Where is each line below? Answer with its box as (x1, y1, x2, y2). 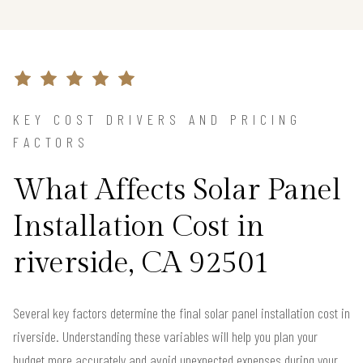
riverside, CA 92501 (13, 246, 270, 281)
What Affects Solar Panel (13, 173, 341, 208)
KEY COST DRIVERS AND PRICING (13, 110, 301, 129)
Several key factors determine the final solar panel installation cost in (13, 304, 350, 322)
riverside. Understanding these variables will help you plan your (13, 327, 318, 346)
